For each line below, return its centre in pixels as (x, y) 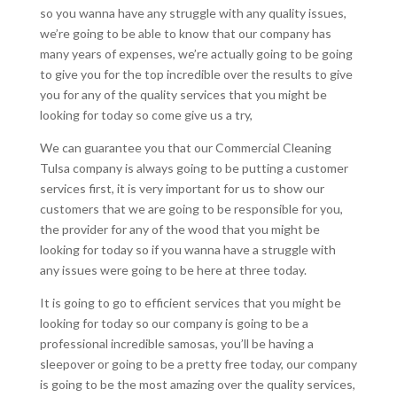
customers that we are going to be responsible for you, (191, 208)
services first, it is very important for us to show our (182, 188)
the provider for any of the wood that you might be (179, 229)
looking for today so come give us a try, (146, 114)
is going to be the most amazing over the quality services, (197, 384)
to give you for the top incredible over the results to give (196, 74)
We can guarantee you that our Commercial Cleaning (185, 147)
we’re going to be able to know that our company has (185, 33)
